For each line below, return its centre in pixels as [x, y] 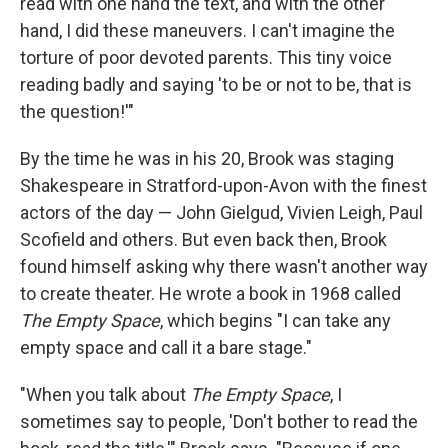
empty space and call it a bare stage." [166, 348]
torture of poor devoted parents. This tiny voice [206, 58]
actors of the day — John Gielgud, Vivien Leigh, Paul [221, 213]
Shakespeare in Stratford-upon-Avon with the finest [223, 186]
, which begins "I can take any [275, 321]
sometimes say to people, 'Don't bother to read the [219, 422]
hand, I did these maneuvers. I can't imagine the [207, 31]
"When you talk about [105, 395]
